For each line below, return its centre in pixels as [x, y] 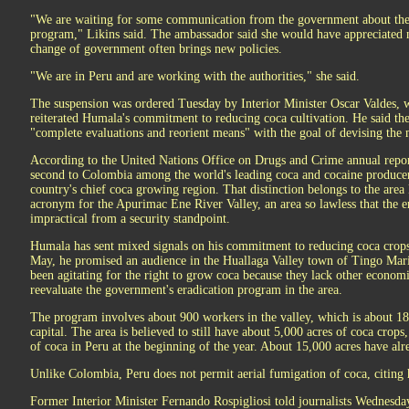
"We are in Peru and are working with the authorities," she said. [195, 76]
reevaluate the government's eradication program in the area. [186, 290]
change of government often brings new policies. [156, 49]
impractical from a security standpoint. [130, 219]
